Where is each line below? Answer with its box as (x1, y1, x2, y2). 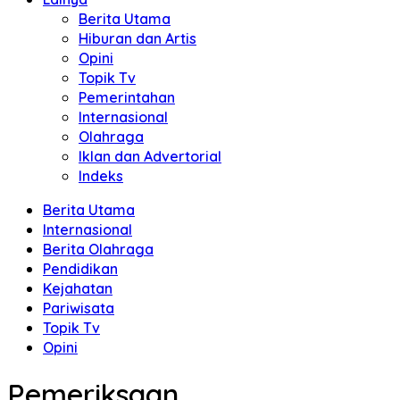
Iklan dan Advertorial (79, 147, 221, 165)
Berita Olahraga (43, 240, 154, 258)
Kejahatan (43, 279, 112, 297)
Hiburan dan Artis (79, 29, 196, 47)
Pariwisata (43, 299, 114, 317)
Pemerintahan (79, 88, 175, 106)
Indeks (79, 167, 123, 185)
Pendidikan (43, 260, 118, 278)
